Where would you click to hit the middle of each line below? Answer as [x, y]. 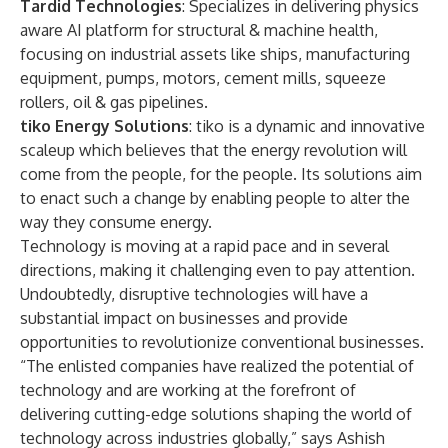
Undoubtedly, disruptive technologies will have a [194, 294]
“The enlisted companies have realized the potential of [217, 366]
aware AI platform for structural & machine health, [199, 30]
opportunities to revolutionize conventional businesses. [222, 342]
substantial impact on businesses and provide [184, 318]
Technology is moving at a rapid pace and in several [204, 246]
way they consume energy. [116, 222]
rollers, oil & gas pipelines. [115, 102]
